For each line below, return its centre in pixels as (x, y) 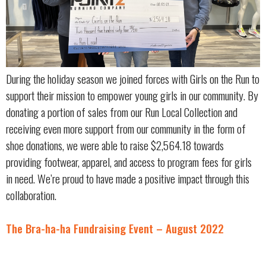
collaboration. (31, 195)
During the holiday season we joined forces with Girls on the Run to (133, 78)
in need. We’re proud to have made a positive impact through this (128, 178)
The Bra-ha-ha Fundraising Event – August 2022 (115, 229)
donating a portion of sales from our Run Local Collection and (122, 112)
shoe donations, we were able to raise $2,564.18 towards (115, 145)
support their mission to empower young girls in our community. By (132, 95)
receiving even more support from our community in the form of (126, 128)
